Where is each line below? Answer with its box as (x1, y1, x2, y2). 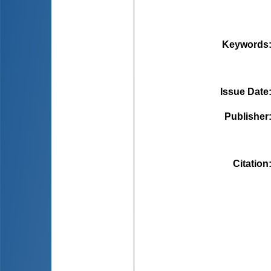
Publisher (224, 111, 269, 122)
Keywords (222, 39, 269, 50)
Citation (233, 158, 269, 169)
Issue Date (220, 86, 269, 97)
